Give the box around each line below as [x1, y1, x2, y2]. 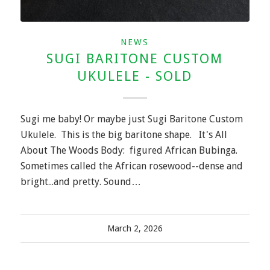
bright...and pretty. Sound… [20, 175, 141, 187]
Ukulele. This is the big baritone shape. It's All [20, 128, 227, 140]
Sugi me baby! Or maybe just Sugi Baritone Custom [20, 113, 243, 125]
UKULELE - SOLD [77, 67, 193, 84]
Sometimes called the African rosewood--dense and [20, 160, 243, 172]
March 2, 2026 [107, 223, 163, 233]
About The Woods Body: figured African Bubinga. [20, 144, 240, 156]
